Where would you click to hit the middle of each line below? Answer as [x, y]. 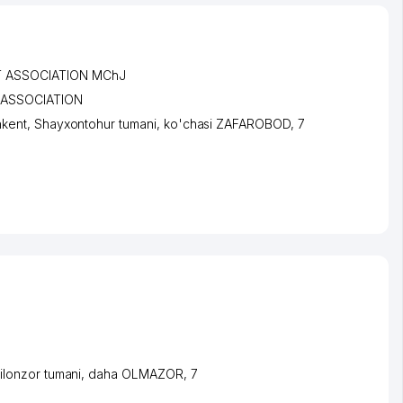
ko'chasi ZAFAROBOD [227, 123]
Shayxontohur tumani [95, 123]
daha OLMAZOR [136, 374]
